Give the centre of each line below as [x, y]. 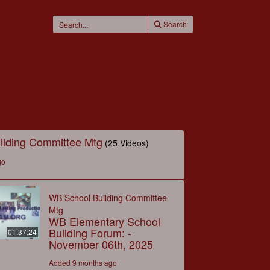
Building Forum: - [90, 232]
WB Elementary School [104, 221]
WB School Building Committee [108, 197]
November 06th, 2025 [101, 244]
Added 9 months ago [83, 262]
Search [175, 24]
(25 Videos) [127, 143]
